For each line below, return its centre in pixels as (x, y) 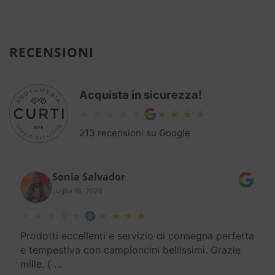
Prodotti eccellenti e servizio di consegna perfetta (137, 236)
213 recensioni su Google (135, 133)
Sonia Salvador (89, 177)
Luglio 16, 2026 (77, 191)
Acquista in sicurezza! (141, 95)
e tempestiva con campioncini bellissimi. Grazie (130, 250)
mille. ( (36, 264)
